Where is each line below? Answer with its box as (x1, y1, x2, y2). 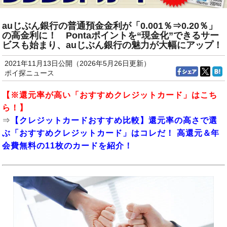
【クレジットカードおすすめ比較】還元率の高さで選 (11, 116, 217, 125)
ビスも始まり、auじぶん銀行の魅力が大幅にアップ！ (2, 40, 223, 51)
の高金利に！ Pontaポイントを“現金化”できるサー (2, 30, 219, 41)
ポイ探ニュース (4, 69, 54, 78)
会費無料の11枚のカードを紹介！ (2, 141, 133, 150)
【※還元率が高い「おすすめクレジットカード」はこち (2, 91, 217, 100)
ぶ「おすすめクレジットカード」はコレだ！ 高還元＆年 (2, 129, 220, 138)
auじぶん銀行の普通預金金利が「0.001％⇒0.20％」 (2, 21, 218, 31)
